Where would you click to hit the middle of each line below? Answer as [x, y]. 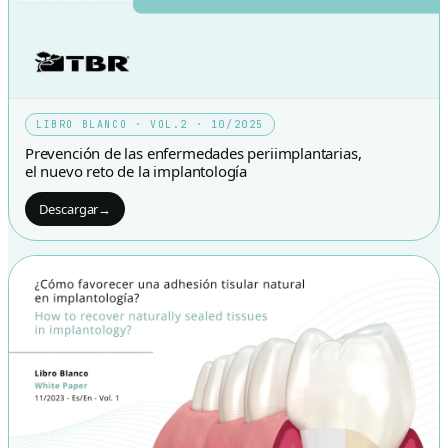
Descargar [69, 208]
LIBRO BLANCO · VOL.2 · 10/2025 [150, 124]
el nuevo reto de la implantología [136, 170]
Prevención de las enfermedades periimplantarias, [193, 152]
